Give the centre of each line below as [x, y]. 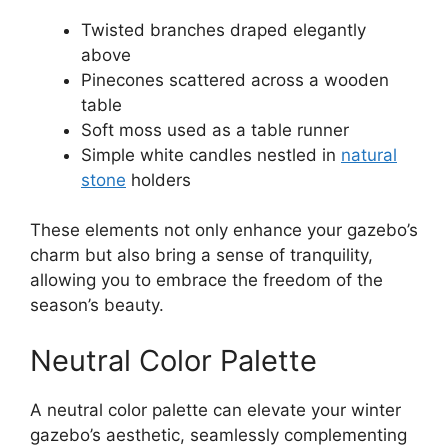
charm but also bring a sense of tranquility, [201, 255]
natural [369, 154]
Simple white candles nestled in [211, 154]
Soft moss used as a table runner [215, 129]
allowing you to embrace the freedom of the [206, 280]
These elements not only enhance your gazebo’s [224, 230]
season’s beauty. [97, 305]
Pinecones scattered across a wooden [235, 79]
